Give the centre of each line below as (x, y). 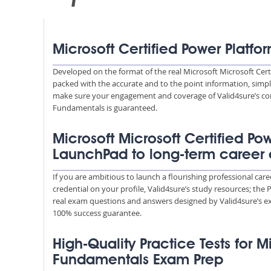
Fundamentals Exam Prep (138, 261)
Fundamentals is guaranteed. (105, 108)
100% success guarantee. (97, 213)
